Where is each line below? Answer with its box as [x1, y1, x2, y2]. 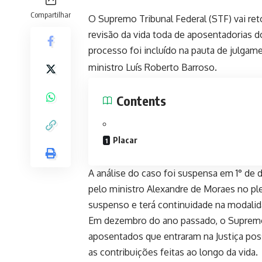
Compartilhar [30, 9, 71, 19]
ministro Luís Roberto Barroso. [88, 61, 217, 73]
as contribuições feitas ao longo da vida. [88, 246, 260, 258]
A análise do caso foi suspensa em [88, 167, 236, 179]
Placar [113, 135, 137, 145]
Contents [116, 92, 166, 109]
